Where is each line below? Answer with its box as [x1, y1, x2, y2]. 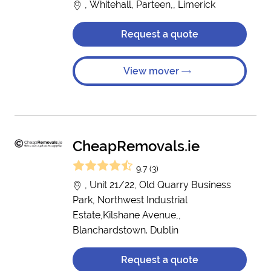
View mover [123, 65, 181, 77]
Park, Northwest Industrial [73, 194, 188, 206]
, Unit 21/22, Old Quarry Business [82, 179, 231, 191]
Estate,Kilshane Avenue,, [73, 209, 181, 221]
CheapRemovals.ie [73, 137, 200, 155]
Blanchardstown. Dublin [73, 224, 178, 236]
